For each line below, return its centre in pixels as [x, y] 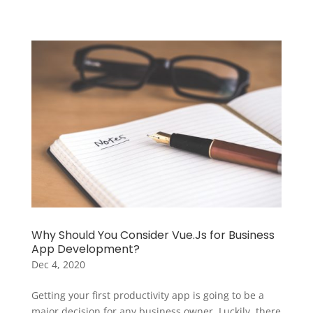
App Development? [85, 249]
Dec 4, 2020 [58, 264]
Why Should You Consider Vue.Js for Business [153, 235]
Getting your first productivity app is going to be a [147, 295]
